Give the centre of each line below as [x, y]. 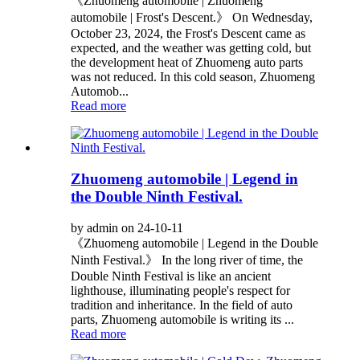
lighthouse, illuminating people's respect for [180, 290]
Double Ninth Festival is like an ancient [171, 276]
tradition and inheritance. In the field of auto [182, 305]
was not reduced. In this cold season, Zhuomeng [193, 77]
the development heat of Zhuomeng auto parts [187, 63]
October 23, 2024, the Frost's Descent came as [188, 34]
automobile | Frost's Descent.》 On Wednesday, [192, 18]
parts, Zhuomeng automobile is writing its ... [182, 319]
